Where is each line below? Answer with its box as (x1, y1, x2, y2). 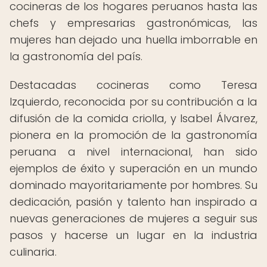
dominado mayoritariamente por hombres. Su (10, 178, 257, 193)
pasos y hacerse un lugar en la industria (10, 228, 257, 243)
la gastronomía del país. (10, 49, 142, 64)
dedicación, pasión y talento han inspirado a (10, 194, 257, 209)
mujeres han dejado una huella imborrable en (10, 32, 257, 47)
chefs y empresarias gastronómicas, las (10, 15, 257, 30)
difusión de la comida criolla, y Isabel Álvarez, (10, 111, 257, 126)
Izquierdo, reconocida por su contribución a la (10, 94, 257, 109)
